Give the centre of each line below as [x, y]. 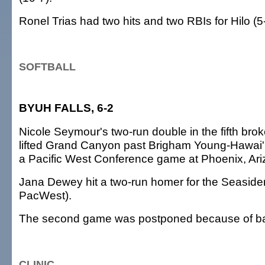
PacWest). [45, 195]
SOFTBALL [47, 67]
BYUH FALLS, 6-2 [66, 108]
